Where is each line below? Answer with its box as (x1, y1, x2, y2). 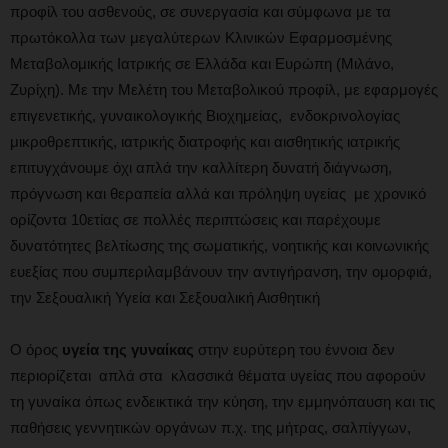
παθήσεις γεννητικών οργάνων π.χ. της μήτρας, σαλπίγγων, (10, 419, 411, 437)
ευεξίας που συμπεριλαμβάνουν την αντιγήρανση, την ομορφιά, (10, 263, 436, 281)
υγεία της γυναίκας (62, 341, 194, 359)
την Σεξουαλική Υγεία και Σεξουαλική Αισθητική (10, 289, 320, 307)
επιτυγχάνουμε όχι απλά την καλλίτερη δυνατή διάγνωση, (10, 159, 392, 177)
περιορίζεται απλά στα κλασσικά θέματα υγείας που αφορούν (10, 367, 426, 385)
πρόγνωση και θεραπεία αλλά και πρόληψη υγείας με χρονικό (10, 185, 426, 203)
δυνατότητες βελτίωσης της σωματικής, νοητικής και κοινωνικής (10, 237, 429, 255)
